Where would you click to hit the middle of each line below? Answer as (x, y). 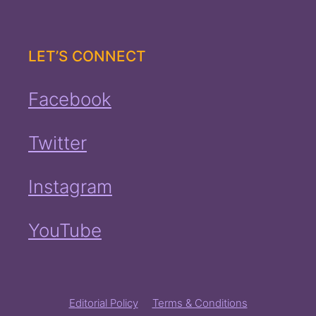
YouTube (65, 231)
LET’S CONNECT (87, 56)
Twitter (57, 143)
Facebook (70, 99)
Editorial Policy (103, 303)
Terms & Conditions (200, 303)
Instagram (70, 187)
